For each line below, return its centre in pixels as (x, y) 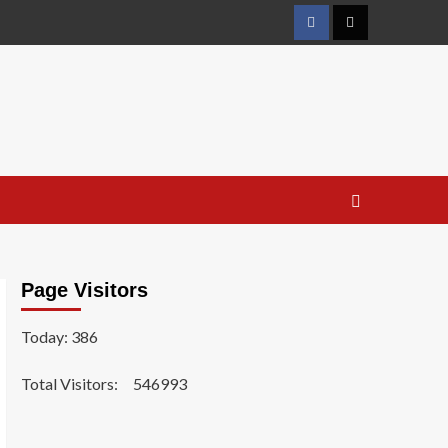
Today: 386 (59, 337)
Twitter (372, 31)
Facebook (339, 31)
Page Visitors (84, 290)
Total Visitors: (70, 384)
